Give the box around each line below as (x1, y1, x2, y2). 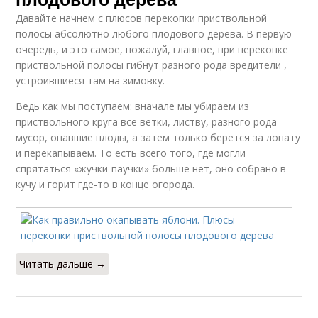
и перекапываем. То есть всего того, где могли (16, 146, 246, 160)
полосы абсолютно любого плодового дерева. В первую (16, 27, 292, 40)
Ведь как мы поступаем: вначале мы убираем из (16, 99, 250, 113)
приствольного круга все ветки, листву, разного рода (16, 115, 278, 128)
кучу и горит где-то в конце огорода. (16, 177, 195, 191)
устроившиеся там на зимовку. (16, 74, 165, 87)
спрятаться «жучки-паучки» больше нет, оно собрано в (16, 162, 287, 175)
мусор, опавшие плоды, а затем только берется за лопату (16, 131, 301, 144)
